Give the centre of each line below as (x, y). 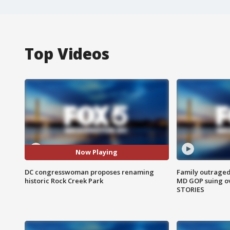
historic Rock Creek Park (64, 180)
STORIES (190, 189)
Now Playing (97, 152)
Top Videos (67, 53)
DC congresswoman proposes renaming (89, 172)
